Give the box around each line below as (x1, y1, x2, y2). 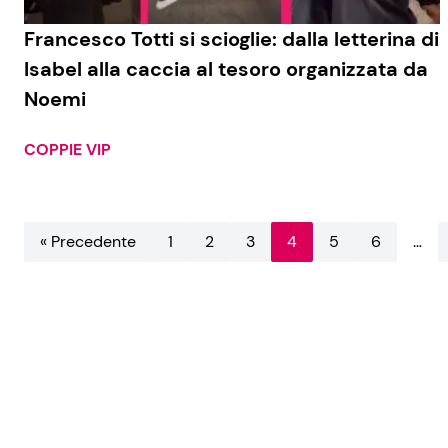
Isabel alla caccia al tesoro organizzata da (24, 56, 428, 83)
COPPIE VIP (24, 139, 111, 161)
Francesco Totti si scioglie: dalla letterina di (24, 26, 439, 53)
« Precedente (40, 231, 136, 253)
